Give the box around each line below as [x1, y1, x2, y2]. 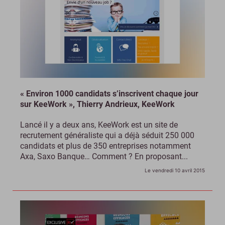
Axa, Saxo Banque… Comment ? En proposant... [20, 152, 188, 162]
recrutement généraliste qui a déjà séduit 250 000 [20, 131, 194, 141]
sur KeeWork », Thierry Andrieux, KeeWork [20, 99, 175, 109]
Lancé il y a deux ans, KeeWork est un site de [20, 120, 178, 130]
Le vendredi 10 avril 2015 [145, 167, 205, 174]
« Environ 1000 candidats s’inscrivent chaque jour [20, 89, 198, 99]
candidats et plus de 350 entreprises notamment [20, 141, 191, 151]
